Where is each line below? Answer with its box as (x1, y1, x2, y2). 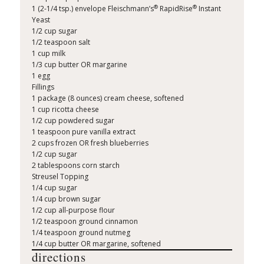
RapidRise (157, 4, 193, 14)
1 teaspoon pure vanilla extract (31, 127, 136, 137)
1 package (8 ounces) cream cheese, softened (31, 93, 184, 104)
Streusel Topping (31, 171, 88, 182)
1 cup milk (31, 48, 65, 59)
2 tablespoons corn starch (31, 160, 120, 171)
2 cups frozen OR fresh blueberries (31, 138, 148, 148)
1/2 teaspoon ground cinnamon (31, 216, 138, 227)
